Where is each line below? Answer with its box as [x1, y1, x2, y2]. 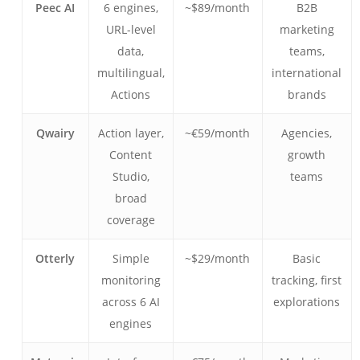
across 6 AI [101, 294, 160, 309]
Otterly [35, 251, 76, 266]
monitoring [100, 272, 161, 288]
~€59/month [185, 125, 251, 141]
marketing [279, 22, 334, 37]
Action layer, [97, 125, 164, 141]
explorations [273, 294, 341, 309]
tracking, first [272, 272, 342, 288]
